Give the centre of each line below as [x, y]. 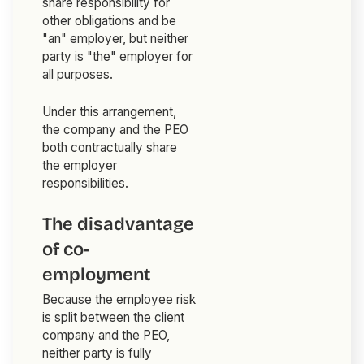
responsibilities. [86, 184]
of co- [67, 250]
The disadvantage [119, 225]
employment [97, 275]
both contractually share [110, 148]
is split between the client [114, 318]
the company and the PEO [116, 130]
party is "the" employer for [118, 57]
